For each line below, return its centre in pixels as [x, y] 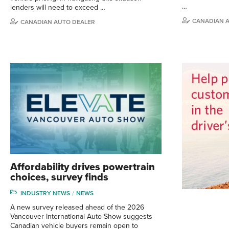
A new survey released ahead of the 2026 [77, 207]
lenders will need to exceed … [58, 7]
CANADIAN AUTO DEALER [58, 22]
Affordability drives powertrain [83, 167]
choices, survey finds [59, 177]
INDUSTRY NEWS [45, 193]
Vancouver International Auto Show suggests [81, 216]
